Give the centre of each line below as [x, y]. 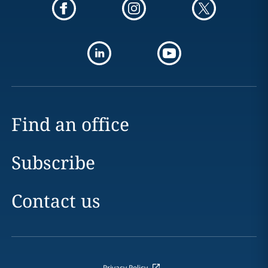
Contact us [56, 201]
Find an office [70, 124]
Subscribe [53, 162]
